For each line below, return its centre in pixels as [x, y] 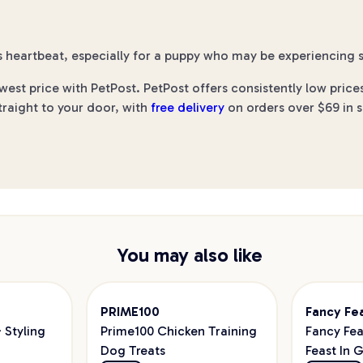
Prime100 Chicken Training [178, 331]
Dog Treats [132, 350]
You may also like [190, 255]
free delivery [188, 107]
